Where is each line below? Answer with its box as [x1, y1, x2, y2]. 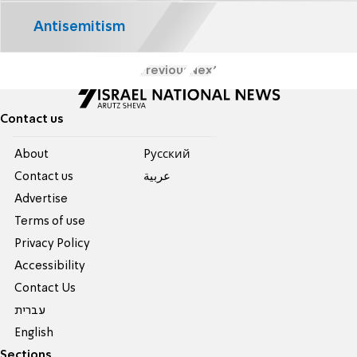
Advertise [14, 193, 69, 205]
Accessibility [14, 260, 86, 272]
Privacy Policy [14, 237, 91, 249]
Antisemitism [33, 19, 126, 34]
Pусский [143, 148, 190, 160]
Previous [139, 65, 189, 76]
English [14, 327, 54, 339]
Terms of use [14, 215, 86, 227]
